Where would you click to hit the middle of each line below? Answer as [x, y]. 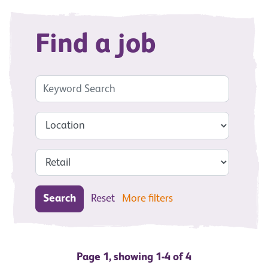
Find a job [96, 44]
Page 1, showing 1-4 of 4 [134, 258]
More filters [147, 199]
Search [60, 199]
